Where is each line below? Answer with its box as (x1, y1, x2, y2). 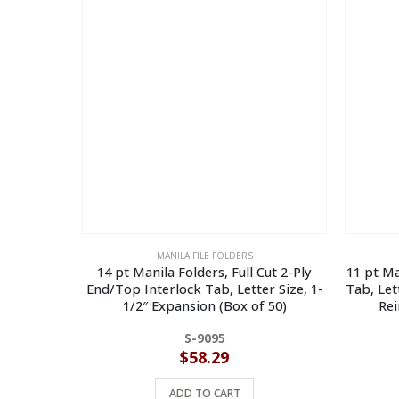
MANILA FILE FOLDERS (156, 249, 253, 263)
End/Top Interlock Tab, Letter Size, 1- (85, 280, 323, 298)
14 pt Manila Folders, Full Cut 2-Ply (97, 263, 312, 281)
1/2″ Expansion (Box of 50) (122, 297, 287, 315)
